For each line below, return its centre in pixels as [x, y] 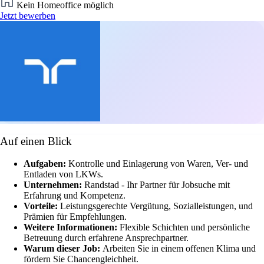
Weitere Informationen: [72, 227]
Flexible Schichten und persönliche [185, 227]
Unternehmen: [54, 185]
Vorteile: [42, 206]
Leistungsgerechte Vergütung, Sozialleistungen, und [156, 206]
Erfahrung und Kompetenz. [75, 196]
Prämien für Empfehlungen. [75, 217]
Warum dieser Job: [63, 249]
